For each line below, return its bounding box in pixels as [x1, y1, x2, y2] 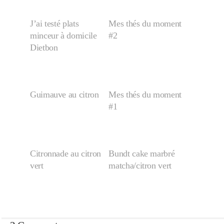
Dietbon [30, 42, 58, 52]
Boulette [90, 38, 134, 53]
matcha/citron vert [108, 160, 171, 170]
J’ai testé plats [30, 18, 79, 28]
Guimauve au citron [30, 89, 99, 99]
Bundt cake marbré [108, 148, 175, 158]
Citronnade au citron [30, 148, 101, 158]
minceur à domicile [30, 30, 97, 40]
